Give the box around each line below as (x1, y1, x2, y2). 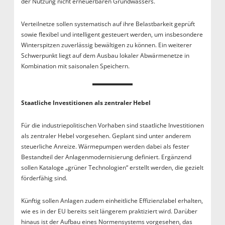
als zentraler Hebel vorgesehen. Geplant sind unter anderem (21, 132, 191, 141)
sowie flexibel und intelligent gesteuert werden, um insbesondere (21, 30, 203, 39)
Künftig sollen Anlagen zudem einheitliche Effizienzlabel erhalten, (21, 196, 203, 205)
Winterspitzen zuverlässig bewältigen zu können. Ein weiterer (21, 41, 192, 50)
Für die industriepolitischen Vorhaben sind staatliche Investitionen (21, 121, 204, 130)
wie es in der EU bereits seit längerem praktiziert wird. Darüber (21, 207, 197, 216)
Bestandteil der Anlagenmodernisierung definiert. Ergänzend (21, 153, 191, 162)
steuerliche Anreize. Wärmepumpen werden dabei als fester (21, 142, 189, 151)
